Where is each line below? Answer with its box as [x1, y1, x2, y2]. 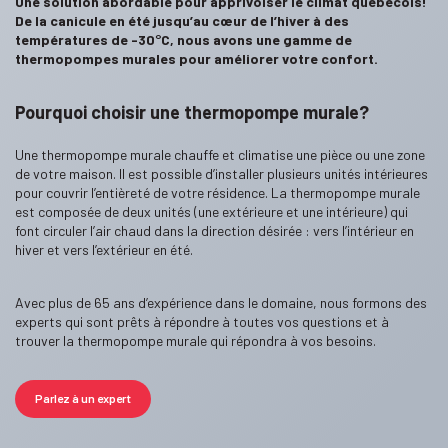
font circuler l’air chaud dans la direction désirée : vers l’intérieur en [15, 221, 414, 239]
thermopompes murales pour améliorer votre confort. [15, 49, 378, 67]
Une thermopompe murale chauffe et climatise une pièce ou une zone [15, 145, 425, 163]
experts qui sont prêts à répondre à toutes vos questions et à [15, 312, 389, 330]
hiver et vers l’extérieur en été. [15, 240, 193, 258]
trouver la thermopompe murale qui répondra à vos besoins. [15, 331, 376, 349]
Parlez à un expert [35, 390, 131, 405]
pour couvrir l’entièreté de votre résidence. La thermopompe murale [15, 183, 420, 201]
